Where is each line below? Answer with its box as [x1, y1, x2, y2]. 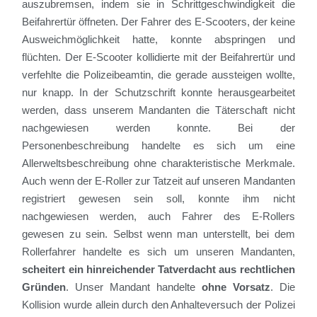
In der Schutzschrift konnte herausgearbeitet [79, 86, 295, 99]
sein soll [120, 192, 183, 205]
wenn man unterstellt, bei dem [147, 228, 295, 241]
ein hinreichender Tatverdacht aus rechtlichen [65, 263, 295, 276]
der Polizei [243, 299, 295, 311]
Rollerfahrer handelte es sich [22, 246, 174, 258]
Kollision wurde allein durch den [22, 299, 171, 311]
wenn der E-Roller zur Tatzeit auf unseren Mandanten [46, 175, 295, 188]
